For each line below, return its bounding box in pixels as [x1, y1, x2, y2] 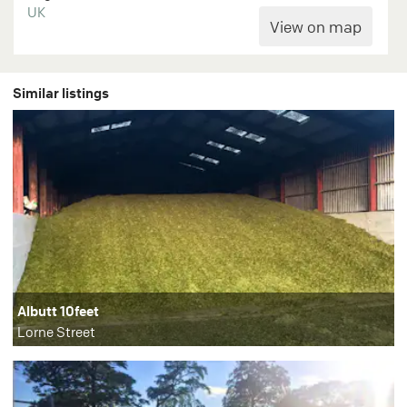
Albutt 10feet [17, 302, 99, 321]
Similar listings [13, 84, 109, 103]
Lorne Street [17, 323, 95, 342]
